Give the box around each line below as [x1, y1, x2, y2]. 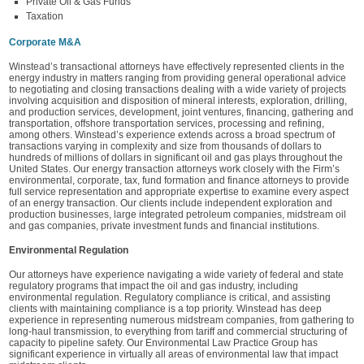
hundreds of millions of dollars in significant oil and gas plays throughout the [9, 152, 343, 163]
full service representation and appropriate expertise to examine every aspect [9, 186, 349, 197]
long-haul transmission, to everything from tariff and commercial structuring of [9, 326, 347, 337]
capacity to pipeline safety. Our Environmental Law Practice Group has [9, 337, 318, 349]
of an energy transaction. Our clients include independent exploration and [9, 197, 332, 209]
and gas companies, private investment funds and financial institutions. [9, 220, 319, 232]
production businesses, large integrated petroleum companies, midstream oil [9, 209, 346, 220]
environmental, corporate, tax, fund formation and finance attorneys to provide [9, 175, 349, 186]
